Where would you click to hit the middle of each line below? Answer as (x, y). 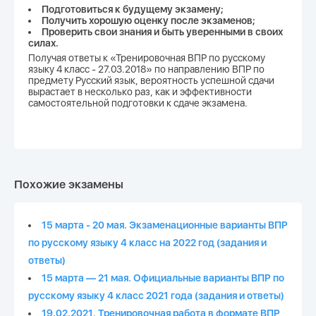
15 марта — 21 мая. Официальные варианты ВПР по (163, 278)
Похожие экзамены (69, 184)
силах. (43, 43)
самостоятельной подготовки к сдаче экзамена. (138, 103)
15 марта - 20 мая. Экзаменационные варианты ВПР (165, 225)
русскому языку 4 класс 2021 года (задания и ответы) (156, 296)
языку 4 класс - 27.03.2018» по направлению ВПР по (146, 69)
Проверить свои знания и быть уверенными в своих (162, 32)
